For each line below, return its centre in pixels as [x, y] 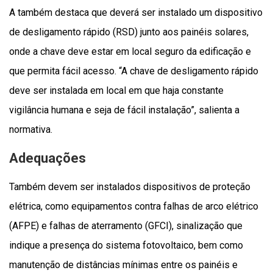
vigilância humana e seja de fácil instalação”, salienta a [124, 110]
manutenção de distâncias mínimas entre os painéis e [123, 264]
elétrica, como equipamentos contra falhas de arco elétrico [134, 206]
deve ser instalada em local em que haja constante [116, 90]
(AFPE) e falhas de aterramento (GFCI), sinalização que [126, 225]
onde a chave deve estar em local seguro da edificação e [130, 51]
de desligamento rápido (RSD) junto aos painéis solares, [129, 32]
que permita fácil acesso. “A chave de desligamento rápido [134, 71]
